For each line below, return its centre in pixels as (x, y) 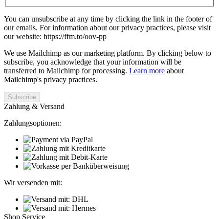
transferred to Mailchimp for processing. (66, 70)
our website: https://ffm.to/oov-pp (55, 36)
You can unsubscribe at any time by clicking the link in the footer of (108, 19)
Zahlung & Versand (34, 106)
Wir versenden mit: (33, 182)
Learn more (147, 70)
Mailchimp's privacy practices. (51, 79)
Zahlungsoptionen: (33, 123)
